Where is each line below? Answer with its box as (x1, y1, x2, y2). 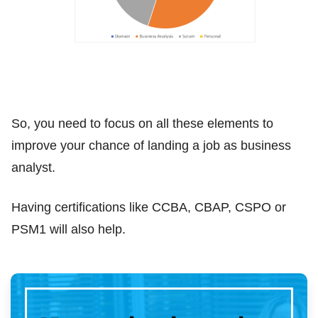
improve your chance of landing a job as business (11, 138, 291, 153)
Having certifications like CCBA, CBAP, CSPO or (11, 200, 286, 215)
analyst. (11, 160, 55, 175)
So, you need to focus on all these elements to (11, 116, 273, 131)
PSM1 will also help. (11, 222, 126, 237)
